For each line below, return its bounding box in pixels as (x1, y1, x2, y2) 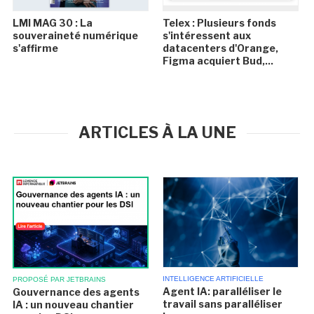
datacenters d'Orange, (162, 42, 278, 55)
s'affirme (13, 42, 59, 55)
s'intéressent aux (162, 29, 251, 42)
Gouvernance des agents (13, 286, 140, 299)
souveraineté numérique (13, 29, 139, 42)
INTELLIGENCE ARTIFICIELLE (162, 275, 264, 283)
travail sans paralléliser (162, 298, 282, 310)
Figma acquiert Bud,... (162, 55, 273, 67)
